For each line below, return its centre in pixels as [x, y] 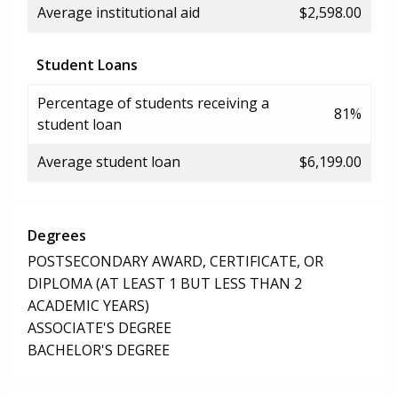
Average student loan [109, 161]
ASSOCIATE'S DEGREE [99, 328]
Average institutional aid [119, 12]
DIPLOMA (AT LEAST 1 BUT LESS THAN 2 [165, 284]
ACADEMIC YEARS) [88, 306]
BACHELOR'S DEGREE [99, 350]
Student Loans [87, 64]
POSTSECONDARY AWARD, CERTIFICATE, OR [175, 262]
